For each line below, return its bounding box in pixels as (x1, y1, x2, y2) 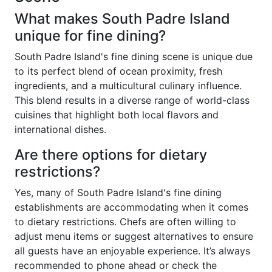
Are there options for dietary (15, 146, 207, 163)
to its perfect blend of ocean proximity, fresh (15, 65, 222, 77)
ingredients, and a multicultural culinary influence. (15, 80, 242, 92)
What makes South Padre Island (15, 10, 230, 27)
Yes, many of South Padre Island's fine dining (15, 186, 222, 199)
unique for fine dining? (15, 27, 166, 44)
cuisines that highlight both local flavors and (15, 109, 219, 121)
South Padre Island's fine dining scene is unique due (15, 50, 253, 63)
